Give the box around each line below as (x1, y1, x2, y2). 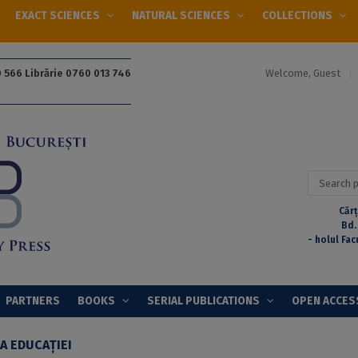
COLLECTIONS (261, 9, 332, 22)
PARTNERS (5, 293, 60, 308)
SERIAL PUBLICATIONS (146, 293, 260, 308)
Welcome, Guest (265, 66, 344, 79)
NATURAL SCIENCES (131, 9, 230, 22)
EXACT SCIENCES (14, 9, 100, 22)
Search (306, 171, 339, 183)
